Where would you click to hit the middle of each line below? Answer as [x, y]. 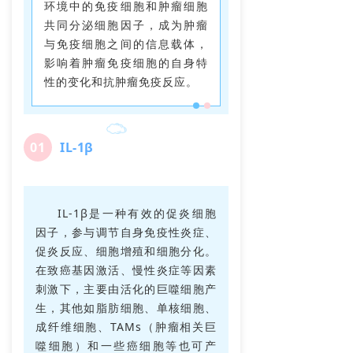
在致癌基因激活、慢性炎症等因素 [126, 270]
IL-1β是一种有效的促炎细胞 [137, 213]
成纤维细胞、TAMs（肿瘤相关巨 [126, 327]
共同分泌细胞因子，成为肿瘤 [126, 25]
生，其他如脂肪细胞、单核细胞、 [126, 308]
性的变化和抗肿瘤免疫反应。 [121, 82]
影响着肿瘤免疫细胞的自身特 [126, 63]
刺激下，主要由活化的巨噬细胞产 [126, 289]
